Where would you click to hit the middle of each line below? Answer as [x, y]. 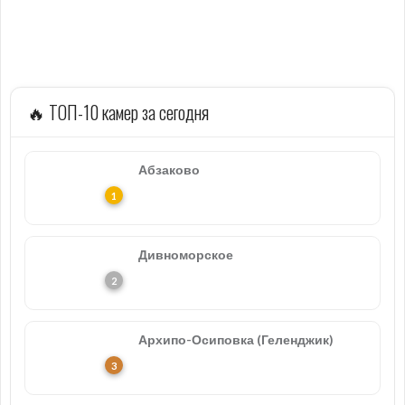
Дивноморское [186, 254]
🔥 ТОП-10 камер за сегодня [118, 112]
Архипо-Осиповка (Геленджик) [236, 339]
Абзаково [169, 170]
